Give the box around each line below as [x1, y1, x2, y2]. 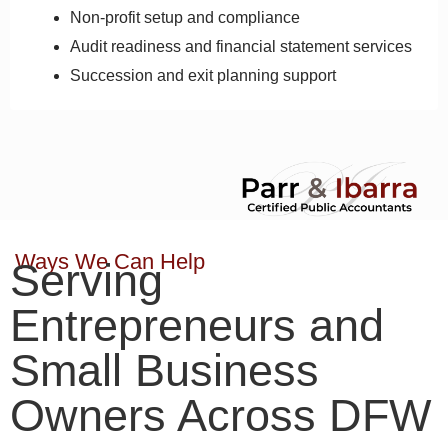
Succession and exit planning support [70, 66, 336, 84]
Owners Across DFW [10, 390, 431, 442]
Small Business [10, 345, 319, 397]
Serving [10, 255, 163, 307]
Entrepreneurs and [10, 300, 384, 352]
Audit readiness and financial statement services [70, 37, 412, 55]
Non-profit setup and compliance [70, 8, 300, 26]
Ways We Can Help [15, 249, 205, 275]
